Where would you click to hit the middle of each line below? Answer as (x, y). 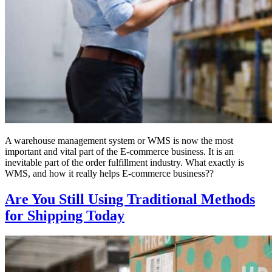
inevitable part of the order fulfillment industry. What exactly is (124, 162)
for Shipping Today (65, 215)
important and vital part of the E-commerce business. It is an (119, 151)
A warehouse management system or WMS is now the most (119, 140)
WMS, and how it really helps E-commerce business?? (110, 173)
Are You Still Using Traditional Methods (130, 199)
